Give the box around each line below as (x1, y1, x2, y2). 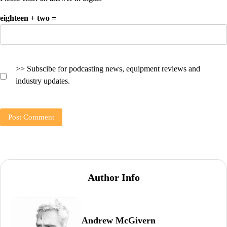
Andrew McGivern (82, 215, 156, 225)
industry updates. (16, 77, 70, 85)
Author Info (87, 172, 140, 183)
